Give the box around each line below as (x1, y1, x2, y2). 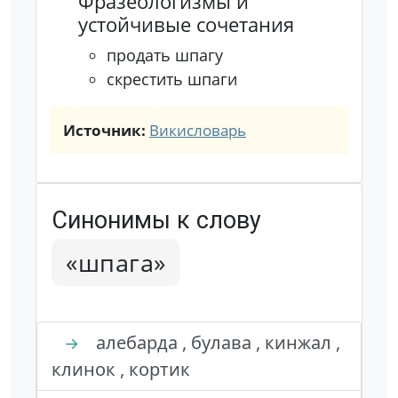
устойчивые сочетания (78, 12, 294, 37)
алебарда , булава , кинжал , (92, 330, 340, 354)
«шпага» (66, 246, 166, 279)
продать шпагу (107, 44, 223, 66)
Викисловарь (149, 120, 246, 140)
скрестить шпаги (107, 68, 237, 90)
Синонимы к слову (52, 206, 261, 235)
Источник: (63, 120, 149, 140)
